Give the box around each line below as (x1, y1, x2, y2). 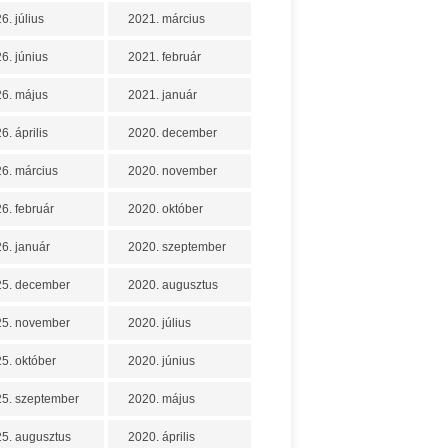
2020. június (128, 354, 195, 368)
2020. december (128, 126, 217, 140)
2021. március (128, 12, 205, 26)
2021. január (128, 88, 197, 102)
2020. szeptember (128, 240, 226, 254)
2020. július (128, 316, 191, 330)
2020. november (128, 164, 217, 178)
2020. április (128, 430, 195, 444)
